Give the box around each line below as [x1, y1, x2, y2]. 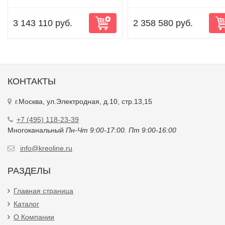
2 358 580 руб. [133, 18, 193, 28]
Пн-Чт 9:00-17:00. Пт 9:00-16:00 [66, 126, 176, 134]
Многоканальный [8, 126, 66, 134]
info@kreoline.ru [20, 144, 72, 152]
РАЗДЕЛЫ [8, 166, 51, 176]
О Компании [14, 213, 54, 221]
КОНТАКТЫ [8, 76, 56, 86]
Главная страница [14, 187, 73, 195]
